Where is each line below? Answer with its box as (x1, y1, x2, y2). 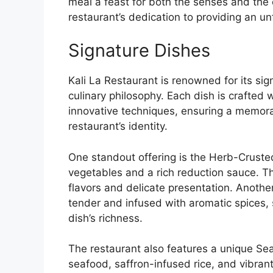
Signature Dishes (68, 40, 210, 62)
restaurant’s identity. (68, 120, 168, 133)
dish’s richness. (68, 211, 143, 224)
